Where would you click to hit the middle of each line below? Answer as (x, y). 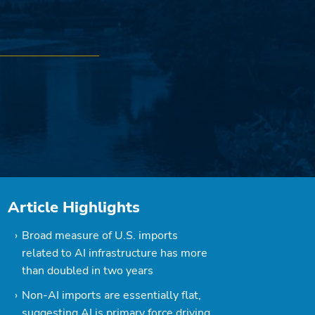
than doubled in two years (88, 271)
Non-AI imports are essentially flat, (111, 295)
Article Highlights (74, 207)
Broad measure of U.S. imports (100, 236)
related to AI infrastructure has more (115, 253)
